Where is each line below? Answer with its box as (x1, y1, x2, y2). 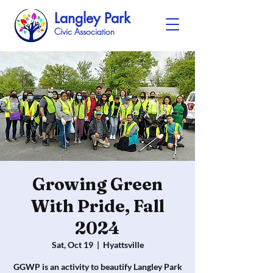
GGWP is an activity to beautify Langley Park (13, 261, 182, 272)
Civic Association (54, 26, 115, 37)
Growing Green (32, 174, 163, 194)
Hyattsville (102, 239, 144, 250)
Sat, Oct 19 (51, 239, 93, 250)
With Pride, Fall (30, 196, 165, 216)
